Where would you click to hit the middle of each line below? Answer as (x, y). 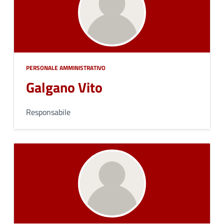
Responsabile (48, 112)
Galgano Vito (64, 87)
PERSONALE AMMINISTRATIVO (66, 68)
